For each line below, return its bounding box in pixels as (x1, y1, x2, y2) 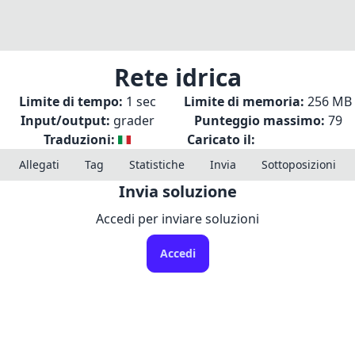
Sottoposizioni (261, 157, 336, 172)
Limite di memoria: (184, 93, 304, 110)
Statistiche (129, 157, 185, 172)
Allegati (19, 157, 59, 172)
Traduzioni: (44, 131, 115, 148)
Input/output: (20, 112, 110, 129)
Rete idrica (113, 61, 242, 94)
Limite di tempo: (18, 93, 123, 110)
